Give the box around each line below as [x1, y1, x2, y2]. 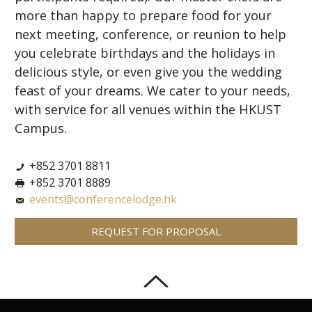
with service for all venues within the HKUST [15, 100, 281, 118]
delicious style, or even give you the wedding [15, 63, 282, 80]
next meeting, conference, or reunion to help [15, 25, 286, 42]
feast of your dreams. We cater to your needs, [15, 81, 290, 99]
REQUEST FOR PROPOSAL [91, 224, 221, 238]
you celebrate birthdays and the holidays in [15, 44, 275, 61]
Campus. [15, 119, 67, 136]
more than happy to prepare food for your [15, 6, 272, 24]
